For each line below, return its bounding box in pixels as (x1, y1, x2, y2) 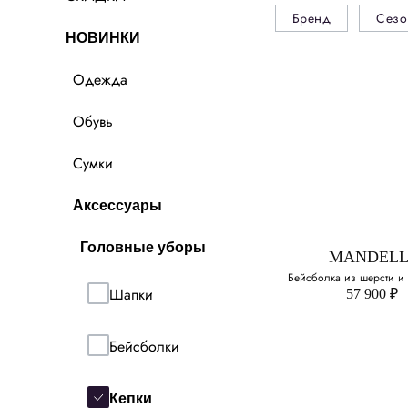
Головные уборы (80, 240, 206, 256)
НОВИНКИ (66, 30, 140, 46)
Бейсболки (109, 335, 179, 357)
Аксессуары (73, 198, 162, 214)
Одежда (73, 69, 127, 91)
